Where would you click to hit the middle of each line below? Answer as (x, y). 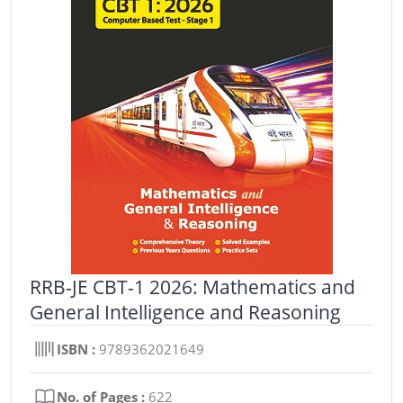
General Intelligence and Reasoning (185, 312)
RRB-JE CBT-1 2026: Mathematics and (193, 287)
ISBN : (76, 349)
